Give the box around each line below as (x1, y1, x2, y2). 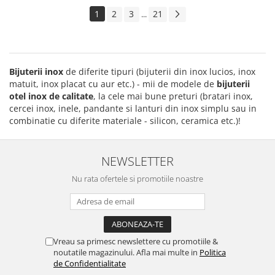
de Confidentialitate (53, 258, 126, 269)
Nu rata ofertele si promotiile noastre (72, 173, 203, 185)
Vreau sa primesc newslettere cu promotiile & (53, 236, 218, 247)
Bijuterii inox (9, 66, 63, 78)
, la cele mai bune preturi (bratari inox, (93, 90, 253, 103)
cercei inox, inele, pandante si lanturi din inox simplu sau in (9, 103, 257, 115)
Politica (199, 247, 226, 258)
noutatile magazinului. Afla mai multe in (53, 247, 199, 258)
